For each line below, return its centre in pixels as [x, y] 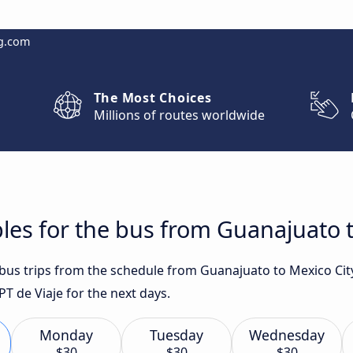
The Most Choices [152, 98]
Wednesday [287, 335]
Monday [66, 335]
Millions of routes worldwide [179, 115]
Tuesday [176, 335]
